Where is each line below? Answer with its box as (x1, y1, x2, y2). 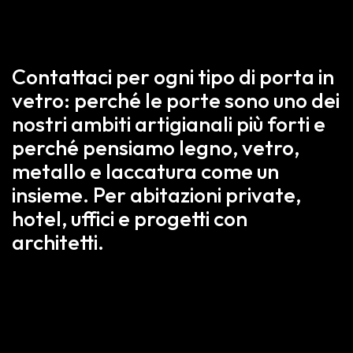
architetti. (12, 228, 104, 255)
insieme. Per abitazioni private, (12, 180, 301, 208)
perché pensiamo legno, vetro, (12, 133, 299, 161)
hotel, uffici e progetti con (12, 204, 247, 232)
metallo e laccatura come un (12, 157, 279, 184)
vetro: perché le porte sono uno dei (12, 86, 340, 113)
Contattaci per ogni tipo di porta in (12, 62, 334, 90)
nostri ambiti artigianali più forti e (12, 110, 325, 137)
